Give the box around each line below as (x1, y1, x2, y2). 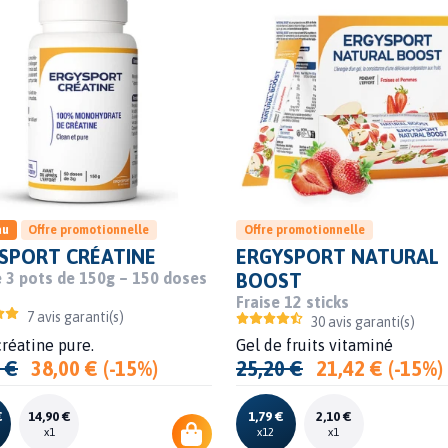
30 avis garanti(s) (311, 313, 416, 330)
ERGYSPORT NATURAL (235, 244, 439, 268)
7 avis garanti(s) (26, 308, 124, 325)
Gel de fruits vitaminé (235, 335, 393, 354)
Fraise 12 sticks (235, 292, 349, 311)
